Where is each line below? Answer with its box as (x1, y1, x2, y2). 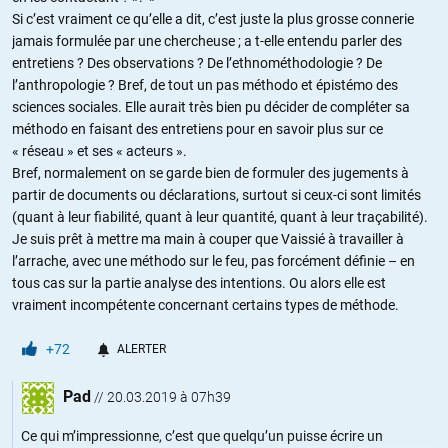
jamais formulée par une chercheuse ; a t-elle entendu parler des (12, 33, 402, 50)
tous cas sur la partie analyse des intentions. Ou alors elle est (12, 275, 386, 292)
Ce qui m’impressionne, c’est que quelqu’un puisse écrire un (21, 428, 383, 445)
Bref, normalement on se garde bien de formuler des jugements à (12, 165, 409, 182)
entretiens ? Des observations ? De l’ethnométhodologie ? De (12, 55, 382, 72)
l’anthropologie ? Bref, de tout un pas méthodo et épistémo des (12, 77, 398, 94)
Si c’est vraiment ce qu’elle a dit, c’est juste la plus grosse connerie (12, 11, 414, 28)
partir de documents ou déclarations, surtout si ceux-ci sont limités (12, 187, 421, 204)
